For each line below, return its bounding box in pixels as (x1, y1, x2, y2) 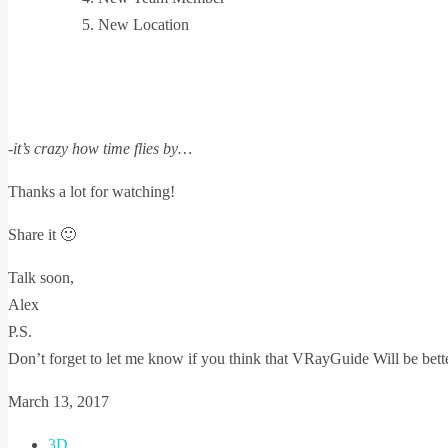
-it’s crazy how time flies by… (8, 140, 192, 157)
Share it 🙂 (8, 226, 76, 243)
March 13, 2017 (8, 393, 109, 410)
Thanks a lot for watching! (8, 183, 175, 200)
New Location (98, 16, 189, 33)
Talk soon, (8, 269, 74, 286)
